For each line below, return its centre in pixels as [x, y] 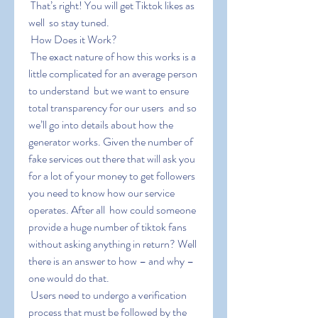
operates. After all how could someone [112, 210]
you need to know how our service [102, 193]
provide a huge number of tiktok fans [108, 227]
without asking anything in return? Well [113, 244]
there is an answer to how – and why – [111, 261]
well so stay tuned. [69, 22]
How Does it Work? [74, 39]
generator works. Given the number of [111, 142]
